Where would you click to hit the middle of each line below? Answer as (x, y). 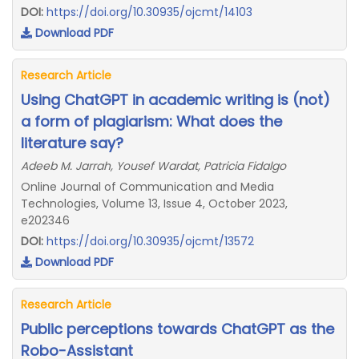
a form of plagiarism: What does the (151, 121)
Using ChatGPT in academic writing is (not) (175, 100)
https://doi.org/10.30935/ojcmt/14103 (149, 12)
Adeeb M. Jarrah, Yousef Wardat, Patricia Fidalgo (153, 166)
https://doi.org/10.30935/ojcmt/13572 (150, 241)
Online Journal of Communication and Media (147, 187)
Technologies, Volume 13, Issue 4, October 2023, (154, 204)
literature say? (72, 143)
